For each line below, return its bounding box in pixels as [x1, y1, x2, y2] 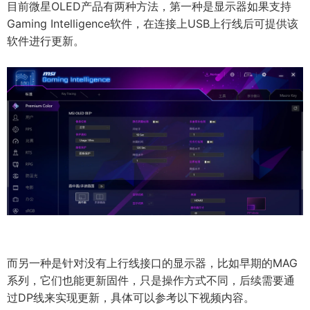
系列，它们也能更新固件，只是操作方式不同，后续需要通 [7, 273, 295, 287]
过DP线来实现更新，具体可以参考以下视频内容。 [7, 290, 255, 304]
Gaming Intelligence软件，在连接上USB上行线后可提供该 [7, 17, 298, 31]
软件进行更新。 [7, 34, 84, 48]
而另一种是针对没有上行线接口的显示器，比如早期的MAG [7, 255, 298, 270]
